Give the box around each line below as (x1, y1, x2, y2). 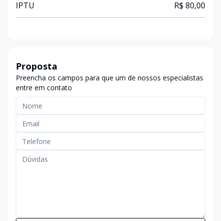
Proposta (16, 60, 57, 72)
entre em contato (16, 83, 72, 92)
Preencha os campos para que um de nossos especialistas (16, 73, 203, 82)
